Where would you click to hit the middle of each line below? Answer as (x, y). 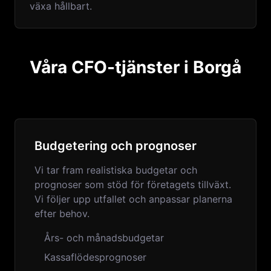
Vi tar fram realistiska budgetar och (116, 170)
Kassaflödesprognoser (95, 257)
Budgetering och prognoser (116, 146)
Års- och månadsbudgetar (104, 238)
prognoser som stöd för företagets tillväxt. (133, 184)
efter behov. (62, 214)
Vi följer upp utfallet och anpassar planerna (133, 199)
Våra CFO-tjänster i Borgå (135, 67)
